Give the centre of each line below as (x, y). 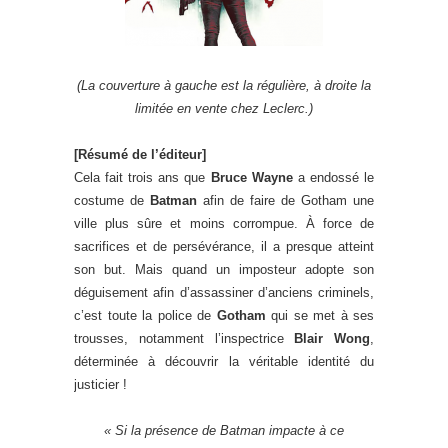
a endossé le (333, 177)
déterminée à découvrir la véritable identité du (224, 361)
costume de (112, 200)
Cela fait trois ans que (142, 177)
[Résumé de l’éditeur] (140, 154)
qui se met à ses (319, 315)
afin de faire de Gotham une (285, 200)
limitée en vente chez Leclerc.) (224, 108)
